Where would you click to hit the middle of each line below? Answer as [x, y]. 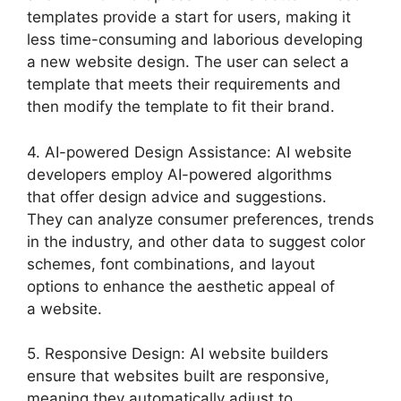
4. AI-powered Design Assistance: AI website [189, 152]
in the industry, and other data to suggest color [196, 241]
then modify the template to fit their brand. [181, 107]
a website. [64, 308]
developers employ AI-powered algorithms [179, 174]
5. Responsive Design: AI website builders [178, 354]
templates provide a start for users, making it [189, 17]
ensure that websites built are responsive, [178, 376]
